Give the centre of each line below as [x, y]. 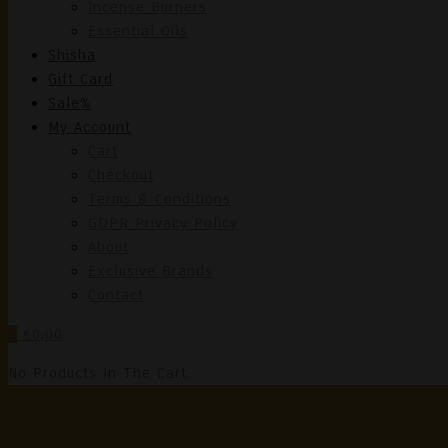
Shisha [72, 55]
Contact [116, 295]
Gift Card [80, 79]
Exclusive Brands [150, 271]
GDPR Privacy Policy [163, 223]
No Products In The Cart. [99, 373]
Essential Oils [138, 31]
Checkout [121, 175]
